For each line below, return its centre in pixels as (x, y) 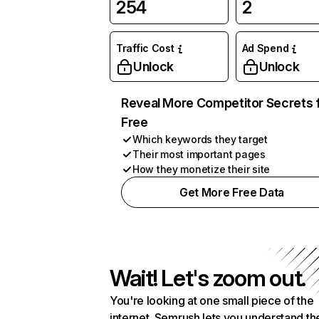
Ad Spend (265, 48)
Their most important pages (199, 154)
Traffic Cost (145, 48)
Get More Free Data (232, 192)
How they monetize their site (202, 169)
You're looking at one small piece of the (212, 300)
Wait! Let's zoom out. (208, 278)
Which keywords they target (200, 139)
